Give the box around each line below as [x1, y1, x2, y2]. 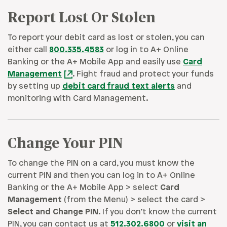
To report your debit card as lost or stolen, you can [8, 33, 205, 43]
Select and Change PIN [8, 208, 98, 217]
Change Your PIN [8, 137, 123, 152]
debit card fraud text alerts [62, 82, 175, 91]
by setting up [8, 82, 62, 91]
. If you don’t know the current [98, 208, 217, 217]
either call [8, 46, 49, 55]
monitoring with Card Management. [8, 94, 148, 103]
